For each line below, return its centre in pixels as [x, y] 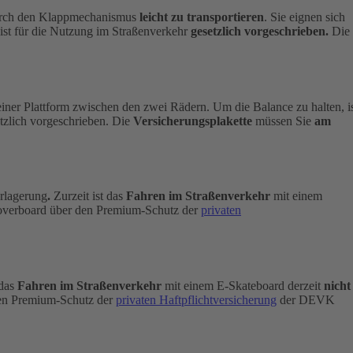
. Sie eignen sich [305, 17]
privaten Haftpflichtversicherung [196, 299]
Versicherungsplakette [193, 121]
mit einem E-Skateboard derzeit [243, 285]
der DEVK [306, 299]
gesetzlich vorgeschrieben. [260, 32]
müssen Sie [283, 121]
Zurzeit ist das [88, 196]
